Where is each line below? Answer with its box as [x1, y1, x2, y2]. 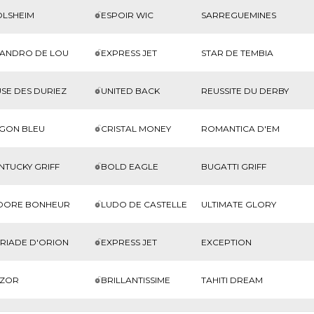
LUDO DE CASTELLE [101, 198, 188, 210]
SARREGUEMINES [200, 9, 276, 20]
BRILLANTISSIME [101, 274, 171, 285]
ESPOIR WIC [101, 9, 154, 20]
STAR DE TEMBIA [200, 47, 273, 58]
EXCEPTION [200, 236, 252, 247]
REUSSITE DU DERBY [200, 85, 289, 96]
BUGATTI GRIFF [200, 161, 266, 172]
